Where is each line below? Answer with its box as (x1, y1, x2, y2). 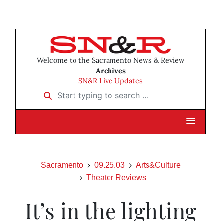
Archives (95, 66, 126, 75)
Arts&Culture (135, 161, 181, 170)
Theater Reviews (86, 173, 146, 182)
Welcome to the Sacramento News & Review (37, 56, 184, 65)
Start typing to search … (37, 87, 129, 97)
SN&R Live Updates (78, 76, 143, 86)
